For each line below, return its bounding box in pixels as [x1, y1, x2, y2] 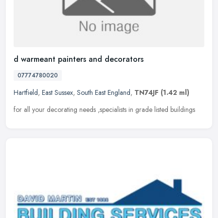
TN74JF [134, 87, 159, 97]
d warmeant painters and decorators [14, 53, 144, 65]
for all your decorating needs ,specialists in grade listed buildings [14, 104, 195, 114]
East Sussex [42, 87, 73, 97]
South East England [77, 87, 130, 97]
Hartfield [14, 87, 38, 97]
